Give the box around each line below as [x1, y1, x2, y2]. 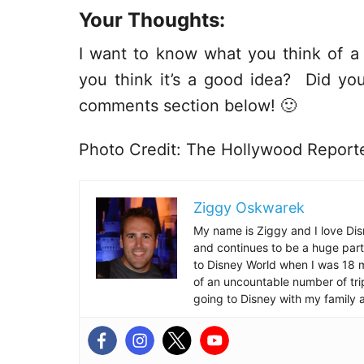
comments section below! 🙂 [79, 96, 297, 116]
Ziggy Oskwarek [193, 199, 305, 217]
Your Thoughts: [79, 8, 225, 32]
